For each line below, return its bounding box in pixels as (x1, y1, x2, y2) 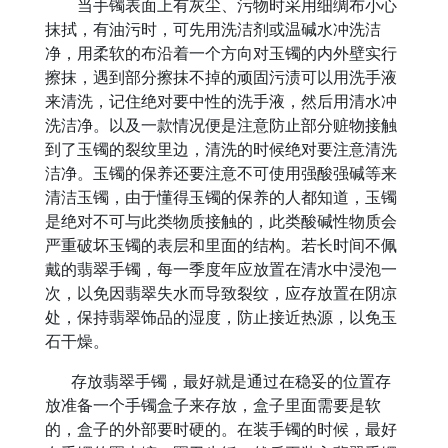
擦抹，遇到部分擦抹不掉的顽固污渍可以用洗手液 (44, 67, 397, 87)
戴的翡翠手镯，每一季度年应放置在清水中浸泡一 (44, 259, 397, 279)
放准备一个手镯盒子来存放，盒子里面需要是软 (44, 395, 381, 415)
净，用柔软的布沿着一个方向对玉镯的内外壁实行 (44, 43, 397, 63)
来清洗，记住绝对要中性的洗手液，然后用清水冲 (44, 91, 397, 111)
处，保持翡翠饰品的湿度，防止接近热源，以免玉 (44, 307, 397, 327)
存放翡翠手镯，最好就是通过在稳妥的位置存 (44, 371, 391, 391)
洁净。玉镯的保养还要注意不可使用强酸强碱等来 (44, 163, 397, 183)
